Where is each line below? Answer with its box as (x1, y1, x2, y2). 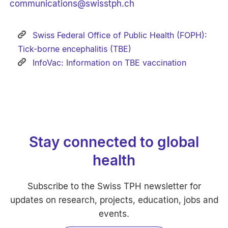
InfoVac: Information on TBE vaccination (30, 58, 187, 68)
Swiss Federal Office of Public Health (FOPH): (30, 30, 208, 41)
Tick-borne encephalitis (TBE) (18, 44, 132, 54)
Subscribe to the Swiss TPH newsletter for (27, 181, 201, 192)
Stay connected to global (29, 133, 199, 151)
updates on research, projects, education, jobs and (10, 195, 218, 206)
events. (99, 209, 129, 219)
